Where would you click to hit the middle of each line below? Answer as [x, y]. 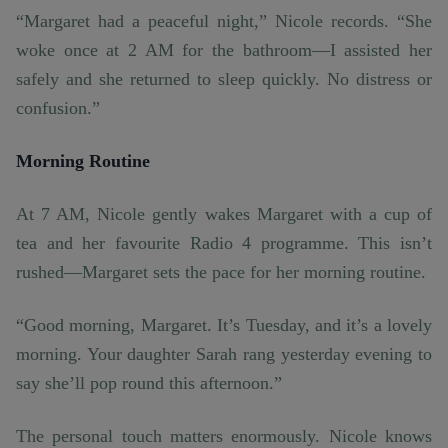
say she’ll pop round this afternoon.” [149, 383]
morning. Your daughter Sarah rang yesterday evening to [224, 354]
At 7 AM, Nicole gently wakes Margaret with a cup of [224, 214]
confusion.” [58, 108]
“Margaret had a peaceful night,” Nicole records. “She [224, 21]
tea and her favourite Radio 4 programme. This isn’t [224, 243]
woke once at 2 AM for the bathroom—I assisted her [224, 50]
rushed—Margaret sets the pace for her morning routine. [221, 272]
